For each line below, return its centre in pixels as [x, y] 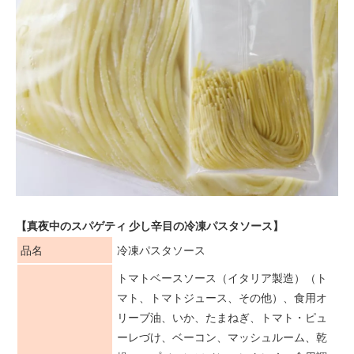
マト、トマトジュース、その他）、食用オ [222, 297]
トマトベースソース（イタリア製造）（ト [222, 277]
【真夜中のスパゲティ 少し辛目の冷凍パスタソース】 [150, 225]
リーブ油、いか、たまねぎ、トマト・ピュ [222, 317]
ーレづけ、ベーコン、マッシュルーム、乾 [222, 337]
